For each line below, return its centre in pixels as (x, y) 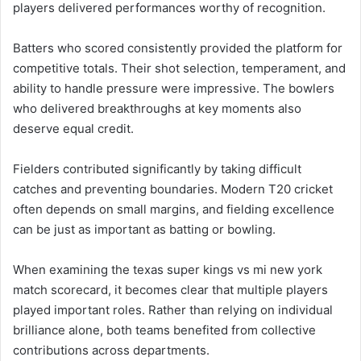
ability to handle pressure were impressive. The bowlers (174, 89)
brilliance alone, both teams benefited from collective (164, 330)
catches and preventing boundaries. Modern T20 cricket (173, 189)
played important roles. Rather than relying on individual (173, 310)
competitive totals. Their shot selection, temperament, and (179, 68)
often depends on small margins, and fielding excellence (174, 210)
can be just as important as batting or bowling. (144, 230)
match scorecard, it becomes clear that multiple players (170, 290)
